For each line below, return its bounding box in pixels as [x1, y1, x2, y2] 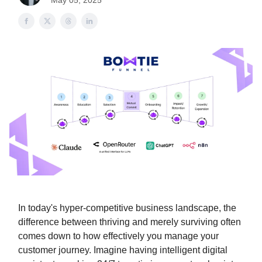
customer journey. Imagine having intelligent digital [18, 245, 227, 256]
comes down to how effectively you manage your [18, 231, 219, 242]
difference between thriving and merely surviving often [18, 217, 241, 227]
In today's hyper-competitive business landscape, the [18, 203, 236, 213]
